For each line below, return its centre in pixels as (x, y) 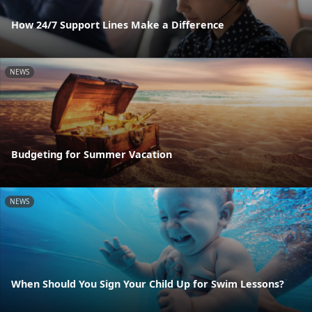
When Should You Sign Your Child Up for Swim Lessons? (148, 284)
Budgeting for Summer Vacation (92, 155)
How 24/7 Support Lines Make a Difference (118, 24)
